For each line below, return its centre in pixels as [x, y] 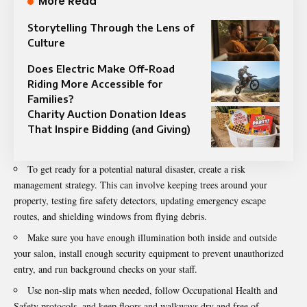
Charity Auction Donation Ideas [107, 114]
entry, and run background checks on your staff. [106, 269]
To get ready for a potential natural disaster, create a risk [136, 169]
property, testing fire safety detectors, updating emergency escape [140, 201]
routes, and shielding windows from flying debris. [110, 217]
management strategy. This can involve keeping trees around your [140, 185]
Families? [50, 99]
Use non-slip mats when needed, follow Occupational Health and [152, 291]
